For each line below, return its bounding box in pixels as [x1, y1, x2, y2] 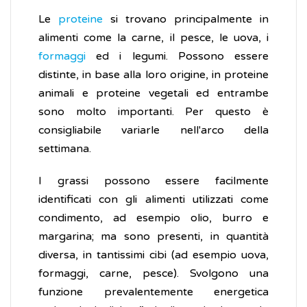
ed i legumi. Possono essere [96, 49, 269, 64]
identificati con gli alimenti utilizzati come [38, 193, 269, 207]
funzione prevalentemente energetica [38, 285, 269, 299]
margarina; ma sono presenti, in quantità [38, 230, 269, 244]
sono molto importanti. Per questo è [38, 105, 269, 119]
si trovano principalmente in [103, 12, 269, 27]
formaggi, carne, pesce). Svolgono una [38, 267, 269, 281]
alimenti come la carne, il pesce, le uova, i [38, 31, 269, 45]
